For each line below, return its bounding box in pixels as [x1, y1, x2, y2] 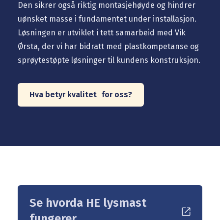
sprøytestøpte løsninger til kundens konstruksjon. [18, 55, 200, 65]
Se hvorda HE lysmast [29, 195, 146, 210]
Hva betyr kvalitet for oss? [29, 89, 132, 99]
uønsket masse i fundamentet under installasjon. [18, 14, 196, 24]
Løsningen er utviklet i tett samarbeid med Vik [18, 27, 186, 37]
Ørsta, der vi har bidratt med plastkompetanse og [18, 41, 199, 51]
